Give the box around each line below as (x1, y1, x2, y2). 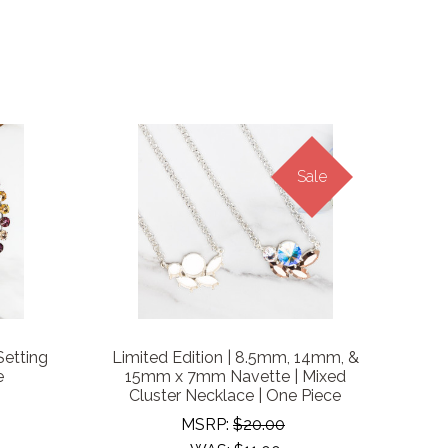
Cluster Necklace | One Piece (129, 386, 341, 406)
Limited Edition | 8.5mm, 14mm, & (111, 348, 359, 368)
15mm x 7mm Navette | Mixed (124, 367, 346, 387)
